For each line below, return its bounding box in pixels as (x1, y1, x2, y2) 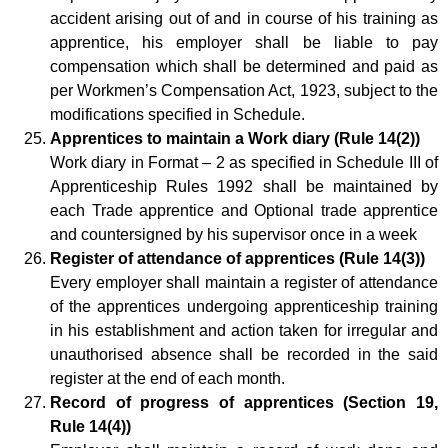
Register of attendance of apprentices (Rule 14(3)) (50, 249, 425, 267)
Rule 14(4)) (50, 417, 131, 435)
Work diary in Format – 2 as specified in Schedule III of (50, 153, 438, 171)
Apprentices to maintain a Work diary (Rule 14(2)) (50, 129, 420, 147)
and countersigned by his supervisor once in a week (50, 225, 417, 243)
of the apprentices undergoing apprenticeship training (50, 297, 438, 315)
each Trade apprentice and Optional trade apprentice (50, 201, 438, 219)
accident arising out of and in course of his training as (50, 9, 438, 27)
